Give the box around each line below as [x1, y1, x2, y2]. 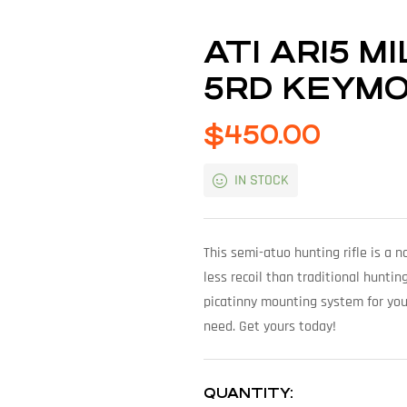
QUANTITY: [203, 385, 293, 402]
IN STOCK [233, 171, 289, 190]
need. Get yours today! [203, 316, 336, 336]
